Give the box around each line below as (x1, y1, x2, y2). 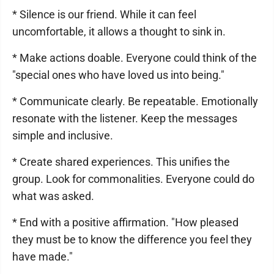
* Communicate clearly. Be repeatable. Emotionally (12, 94, 258, 108)
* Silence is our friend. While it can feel (12, 7, 196, 21)
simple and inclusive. (12, 128, 113, 142)
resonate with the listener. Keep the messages (12, 111, 237, 125)
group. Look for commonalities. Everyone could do (12, 172, 254, 185)
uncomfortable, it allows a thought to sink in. (12, 24, 226, 38)
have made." (12, 250, 73, 263)
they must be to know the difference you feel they (12, 232, 252, 246)
